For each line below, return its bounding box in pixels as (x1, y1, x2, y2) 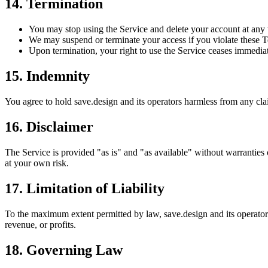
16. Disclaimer (5, 118, 93, 135)
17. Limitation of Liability (5, 180, 165, 196)
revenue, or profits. (5, 219, 76, 230)
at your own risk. (5, 157, 69, 168)
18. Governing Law (5, 242, 123, 258)
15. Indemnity (5, 68, 90, 84)
